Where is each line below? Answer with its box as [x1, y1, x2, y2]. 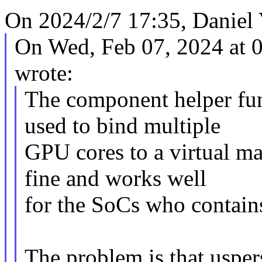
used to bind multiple [24, 113, 220, 139]
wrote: [14, 60, 73, 86]
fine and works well [24, 166, 206, 191]
